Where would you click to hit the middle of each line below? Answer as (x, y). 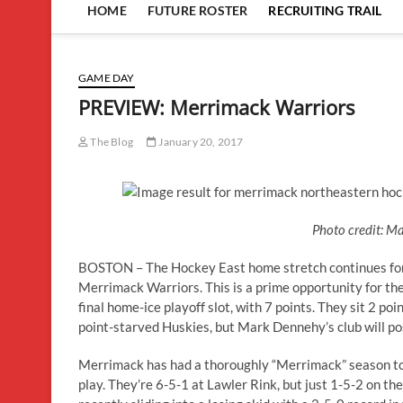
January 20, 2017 (200, 141)
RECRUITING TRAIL (325, 10)
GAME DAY (107, 77)
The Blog (111, 141)
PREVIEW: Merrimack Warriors (216, 107)
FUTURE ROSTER (197, 10)
